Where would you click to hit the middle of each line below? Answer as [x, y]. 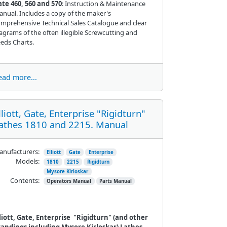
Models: [27, 161]
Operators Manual [69, 181]
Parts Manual [115, 181]
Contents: [25, 180]
